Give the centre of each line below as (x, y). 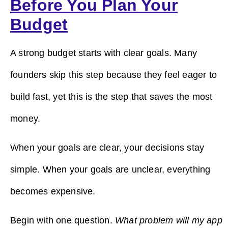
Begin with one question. (63, 221)
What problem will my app (169, 221)
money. (27, 118)
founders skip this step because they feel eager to (114, 75)
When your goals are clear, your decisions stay (107, 148)
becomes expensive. (53, 192)
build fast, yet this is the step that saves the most (111, 96)
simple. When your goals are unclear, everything (110, 170)
